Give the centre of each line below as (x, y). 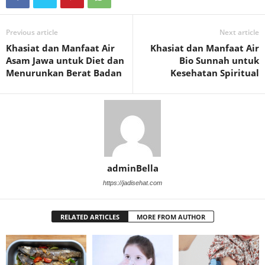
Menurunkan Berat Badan (64, 73)
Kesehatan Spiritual (215, 73)
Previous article (32, 33)
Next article (239, 33)
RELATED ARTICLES (90, 217)
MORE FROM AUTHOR (171, 217)
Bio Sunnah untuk (219, 61)
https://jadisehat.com (132, 183)
